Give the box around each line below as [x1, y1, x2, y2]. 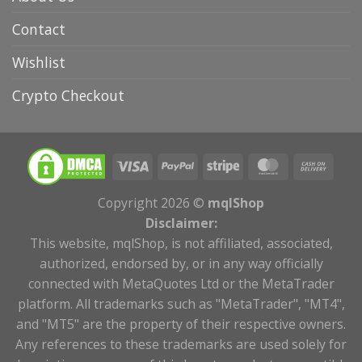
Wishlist [12, 52, 65, 72]
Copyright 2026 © [98, 193, 208, 212]
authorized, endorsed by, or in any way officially [39, 254, 323, 272]
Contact [12, 19, 65, 39]
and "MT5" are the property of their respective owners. [16, 314, 346, 333]
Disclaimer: [145, 213, 217, 232]
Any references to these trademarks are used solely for [15, 335, 347, 353]
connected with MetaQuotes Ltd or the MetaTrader [27, 274, 335, 293]
